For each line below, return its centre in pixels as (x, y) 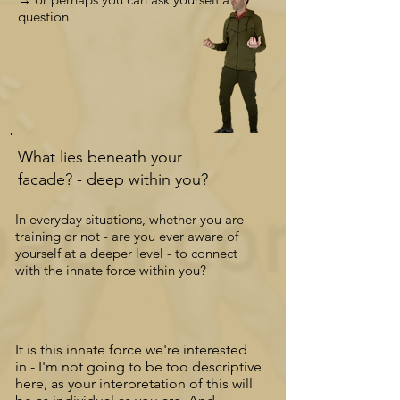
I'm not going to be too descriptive (150, 367)
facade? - (52, 179)
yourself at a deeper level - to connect (126, 253)
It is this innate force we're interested (131, 350)
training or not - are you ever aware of (127, 236)
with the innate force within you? (111, 270)
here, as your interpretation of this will (134, 383)
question (43, 17)
